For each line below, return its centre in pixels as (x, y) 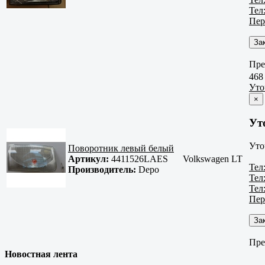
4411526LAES (140, 159)
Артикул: (88, 159)
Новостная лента (41, 254)
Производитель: (102, 170)
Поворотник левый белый (121, 148)
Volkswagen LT (213, 159)
